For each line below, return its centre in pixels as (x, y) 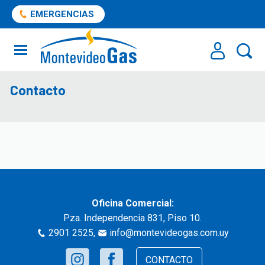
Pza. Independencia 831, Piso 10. (132, 218)
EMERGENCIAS (62, 14)
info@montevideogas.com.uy (169, 233)
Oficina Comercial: (132, 203)
